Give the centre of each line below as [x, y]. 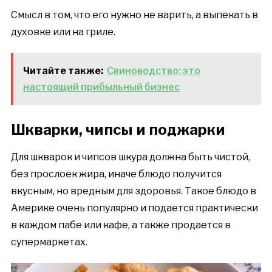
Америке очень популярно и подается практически [134, 208]
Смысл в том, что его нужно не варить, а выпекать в [134, 15]
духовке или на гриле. [63, 32]
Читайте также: [63, 71]
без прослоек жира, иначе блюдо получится [116, 174]
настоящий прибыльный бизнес [101, 87]
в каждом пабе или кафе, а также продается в [121, 225]
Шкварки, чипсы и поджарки [118, 130]
